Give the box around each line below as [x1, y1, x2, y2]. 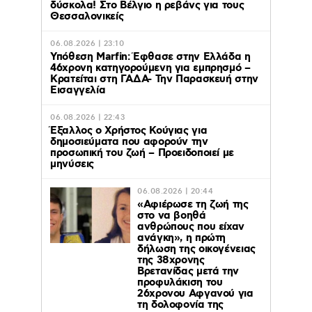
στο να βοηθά [137, 208, 206, 223]
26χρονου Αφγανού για [137, 286, 253, 301]
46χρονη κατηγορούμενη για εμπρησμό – [50, 61, 251, 75]
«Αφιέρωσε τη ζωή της [137, 197, 249, 212]
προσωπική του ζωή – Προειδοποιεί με [50, 146, 234, 160]
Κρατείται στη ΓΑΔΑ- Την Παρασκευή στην [50, 72, 258, 86]
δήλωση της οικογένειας [137, 242, 256, 256]
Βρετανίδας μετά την [137, 264, 239, 279]
